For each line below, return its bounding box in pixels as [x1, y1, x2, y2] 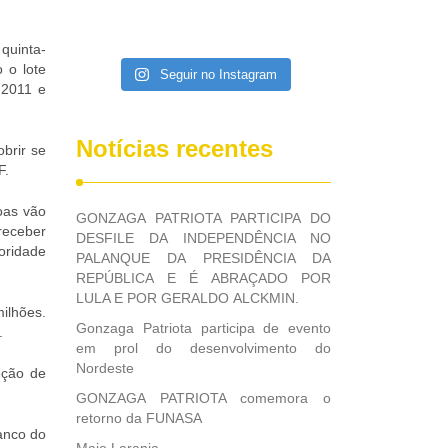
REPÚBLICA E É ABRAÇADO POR [76, 270, 331, 286]
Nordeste [76, 360, 134, 376]
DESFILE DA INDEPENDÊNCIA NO [76, 230, 331, 246]
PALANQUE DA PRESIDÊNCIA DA [76, 250, 331, 266]
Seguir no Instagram [159, 67, 277, 82]
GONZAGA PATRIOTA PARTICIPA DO [76, 210, 331, 226]
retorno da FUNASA [76, 410, 202, 426]
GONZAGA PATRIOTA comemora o [76, 390, 331, 406]
